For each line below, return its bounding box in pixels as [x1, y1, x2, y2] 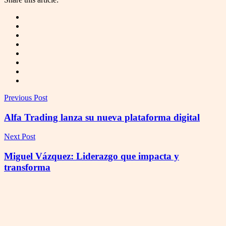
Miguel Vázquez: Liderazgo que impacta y [4, 150, 179, 161]
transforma [4, 161, 50, 173]
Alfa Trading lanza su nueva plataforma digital [4, 111, 200, 123]
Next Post [4, 132, 35, 141]
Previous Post [4, 93, 47, 102]
